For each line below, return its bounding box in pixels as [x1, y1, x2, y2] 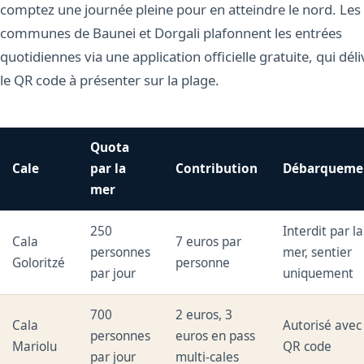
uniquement [283, 265, 354, 283]
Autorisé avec [283, 317, 362, 335]
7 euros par [175, 233, 242, 251]
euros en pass [175, 327, 256, 345]
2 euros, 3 [175, 306, 233, 324]
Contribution [175, 160, 258, 178]
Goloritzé [12, 254, 66, 272]
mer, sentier [283, 244, 353, 262]
